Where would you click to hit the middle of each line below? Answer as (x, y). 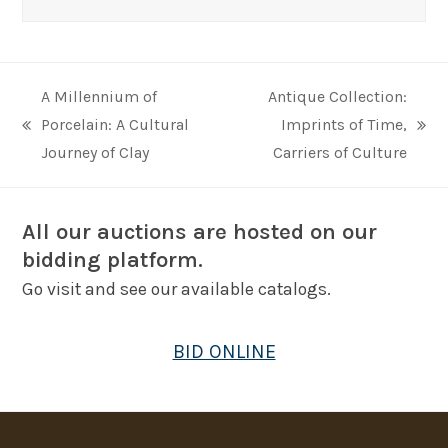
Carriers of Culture (339, 152)
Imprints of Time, (343, 124)
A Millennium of (99, 96)
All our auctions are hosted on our (200, 231)
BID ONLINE (224, 351)
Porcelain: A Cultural (115, 124)
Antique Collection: (337, 96)
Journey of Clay (95, 152)
